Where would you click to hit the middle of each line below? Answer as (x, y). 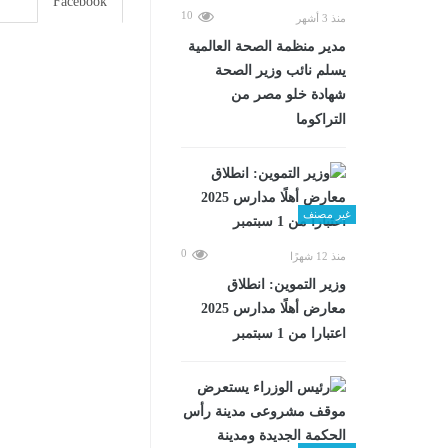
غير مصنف (327, 213)
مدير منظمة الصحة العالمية (267, 46)
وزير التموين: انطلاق (286, 284)
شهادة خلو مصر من (288, 94)
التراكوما (321, 119)
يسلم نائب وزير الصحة (280, 70)
